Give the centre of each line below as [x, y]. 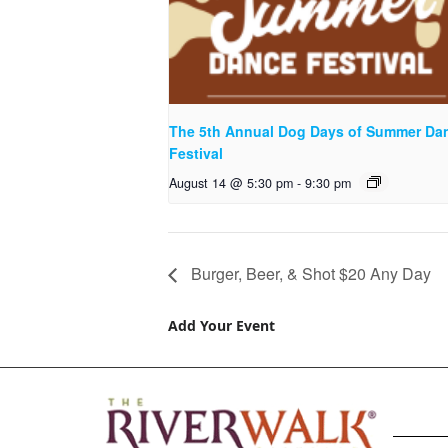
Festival [196, 152]
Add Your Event [221, 326]
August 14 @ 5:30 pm [231, 182]
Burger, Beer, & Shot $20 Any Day [309, 274]
